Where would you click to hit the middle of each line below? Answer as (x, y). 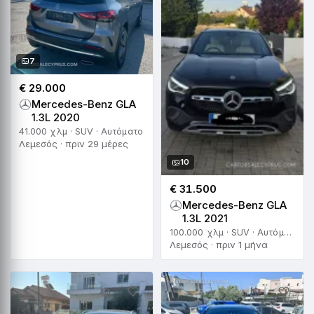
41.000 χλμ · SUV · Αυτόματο (81, 131)
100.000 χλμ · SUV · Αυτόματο (287, 232)
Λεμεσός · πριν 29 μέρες (74, 143)
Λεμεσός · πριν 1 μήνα (219, 245)
